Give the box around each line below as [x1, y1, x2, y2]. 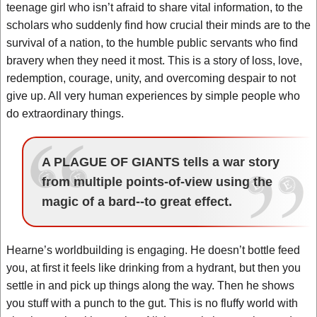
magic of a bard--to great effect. [41, 195, 232, 209]
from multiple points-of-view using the [41, 175, 272, 189]
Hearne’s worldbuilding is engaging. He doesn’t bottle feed [6, 244, 300, 256]
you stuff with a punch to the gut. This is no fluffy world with [6, 297, 298, 309]
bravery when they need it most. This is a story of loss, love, [6, 54, 302, 67]
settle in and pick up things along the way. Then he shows [6, 279, 294, 292]
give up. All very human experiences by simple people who [6, 90, 300, 102]
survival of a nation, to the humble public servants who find [6, 37, 298, 49]
